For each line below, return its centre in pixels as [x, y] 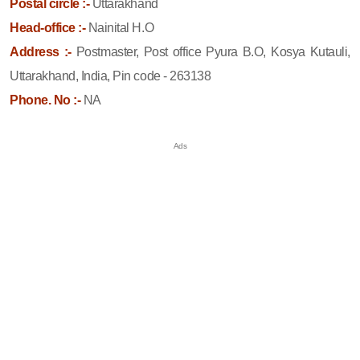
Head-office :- [48, 27]
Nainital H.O [120, 27]
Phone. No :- [45, 100]
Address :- [43, 51]
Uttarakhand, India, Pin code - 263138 [110, 76]
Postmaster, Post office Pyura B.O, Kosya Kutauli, [213, 51]
